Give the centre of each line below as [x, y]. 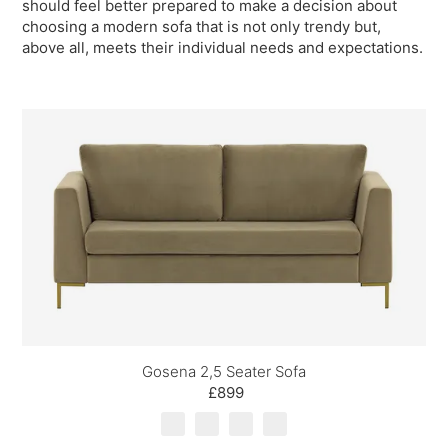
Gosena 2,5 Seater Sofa [224, 371]
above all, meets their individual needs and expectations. [223, 48]
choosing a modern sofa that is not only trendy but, [202, 27]
